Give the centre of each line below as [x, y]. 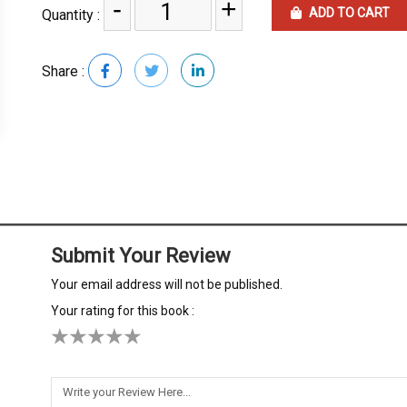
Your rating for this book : [123, 311]
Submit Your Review [141, 256]
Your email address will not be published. [167, 284]
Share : [65, 71]
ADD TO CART [348, 13]
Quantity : [73, 15]
